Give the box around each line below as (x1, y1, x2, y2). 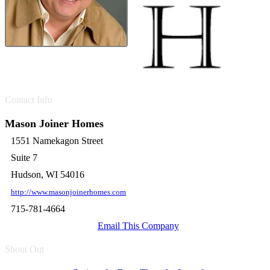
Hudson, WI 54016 (11, 169, 84, 180)
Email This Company (97, 221, 179, 231)
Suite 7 (11, 152, 37, 163)
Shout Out (5, 244, 44, 254)
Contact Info (5, 95, 52, 105)
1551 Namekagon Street (11, 136, 103, 146)
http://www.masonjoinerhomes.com (11, 188, 126, 196)
